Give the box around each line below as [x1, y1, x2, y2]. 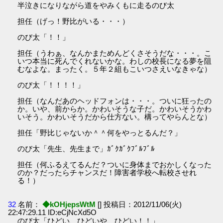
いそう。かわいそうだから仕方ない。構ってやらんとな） [17, 112, 212, 121]
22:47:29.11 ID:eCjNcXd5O [8, 208, 97, 217]
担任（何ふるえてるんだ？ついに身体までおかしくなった [17, 160, 212, 169]
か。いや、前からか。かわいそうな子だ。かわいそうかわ [17, 105, 212, 113]
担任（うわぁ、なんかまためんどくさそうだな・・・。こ [17, 49, 212, 58]
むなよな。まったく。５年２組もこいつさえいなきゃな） [17, 65, 212, 74]
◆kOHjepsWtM [40, 200, 98, 209]
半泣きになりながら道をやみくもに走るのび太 [17, 1, 175, 10]
